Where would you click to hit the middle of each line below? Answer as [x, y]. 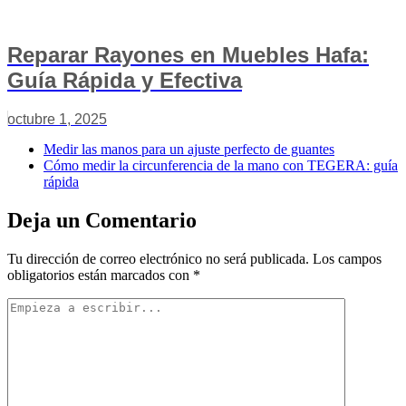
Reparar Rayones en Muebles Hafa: [188, 55]
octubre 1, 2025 [57, 120]
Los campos [347, 259]
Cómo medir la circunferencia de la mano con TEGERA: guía [221, 166]
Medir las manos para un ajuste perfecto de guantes [189, 150]
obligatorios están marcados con [100, 275]
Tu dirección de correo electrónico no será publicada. [158, 259]
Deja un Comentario [102, 221]
